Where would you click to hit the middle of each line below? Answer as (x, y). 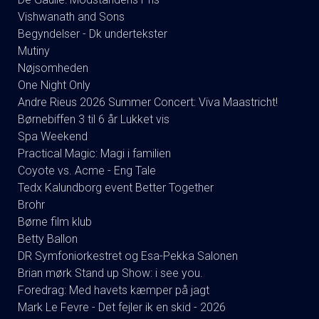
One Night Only (54, 85)
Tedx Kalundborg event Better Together (116, 188)
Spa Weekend (53, 136)
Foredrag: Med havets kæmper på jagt (114, 290)
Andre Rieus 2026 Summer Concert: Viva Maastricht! (148, 102)
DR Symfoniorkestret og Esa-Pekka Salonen (128, 256)
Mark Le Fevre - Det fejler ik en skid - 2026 (122, 307)
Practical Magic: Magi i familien (94, 153)
